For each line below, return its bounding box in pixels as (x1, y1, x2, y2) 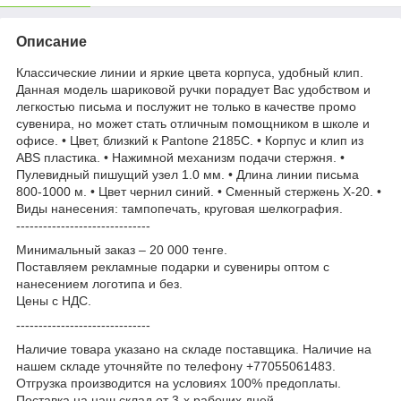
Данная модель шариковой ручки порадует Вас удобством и (16, 81, 371, 97)
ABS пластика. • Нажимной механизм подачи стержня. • (16, 149, 345, 165)
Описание (16, 33, 87, 49)
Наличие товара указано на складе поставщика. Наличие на (16, 341, 371, 356)
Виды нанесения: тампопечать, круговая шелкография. (16, 200, 343, 216)
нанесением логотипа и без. (16, 276, 183, 291)
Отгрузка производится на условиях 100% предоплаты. (16, 375, 341, 390)
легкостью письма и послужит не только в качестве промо (16, 98, 356, 114)
